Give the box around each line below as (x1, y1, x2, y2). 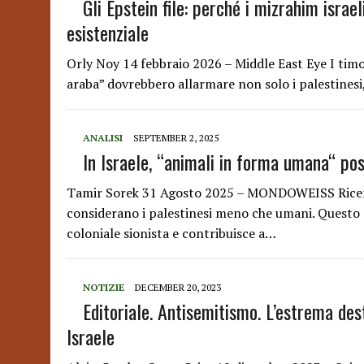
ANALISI (83, 132, 123, 144)
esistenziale (67, 18, 149, 47)
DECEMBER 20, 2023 (135, 281, 221, 293)
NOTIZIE (83, 281, 124, 293)
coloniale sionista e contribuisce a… (67, 224, 276, 242)
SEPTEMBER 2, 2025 (133, 132, 219, 144)
